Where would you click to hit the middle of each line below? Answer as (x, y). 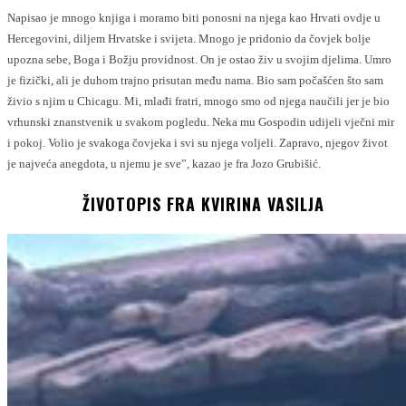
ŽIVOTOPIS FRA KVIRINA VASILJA (203, 203)
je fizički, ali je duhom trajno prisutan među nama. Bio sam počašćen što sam (195, 80)
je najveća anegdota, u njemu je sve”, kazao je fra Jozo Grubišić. (164, 163)
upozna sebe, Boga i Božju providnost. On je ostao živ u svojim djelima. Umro (199, 59)
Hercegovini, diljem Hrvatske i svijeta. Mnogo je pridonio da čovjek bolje (189, 38)
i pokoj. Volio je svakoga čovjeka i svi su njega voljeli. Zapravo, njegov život (198, 142)
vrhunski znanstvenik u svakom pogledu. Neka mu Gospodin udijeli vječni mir (201, 121)
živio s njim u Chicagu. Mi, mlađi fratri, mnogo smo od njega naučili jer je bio (198, 101)
